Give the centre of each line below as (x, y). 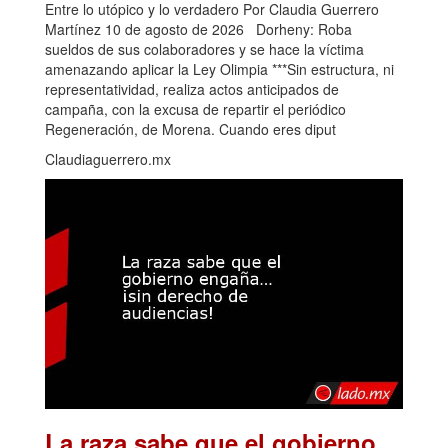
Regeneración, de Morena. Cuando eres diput (190, 129)
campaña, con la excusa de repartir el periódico (195, 109)
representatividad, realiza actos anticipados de (192, 89)
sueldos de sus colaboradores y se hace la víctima (204, 49)
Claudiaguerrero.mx (108, 159)
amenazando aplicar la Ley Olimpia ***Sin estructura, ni (219, 69)
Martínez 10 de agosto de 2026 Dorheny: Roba (198, 29)
